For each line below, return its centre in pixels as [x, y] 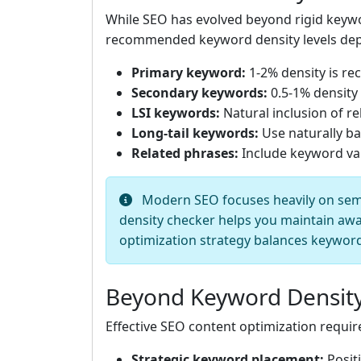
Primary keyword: [189, 73]
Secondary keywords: [199, 93]
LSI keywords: [176, 113]
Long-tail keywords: [195, 133]
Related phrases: [185, 154]
